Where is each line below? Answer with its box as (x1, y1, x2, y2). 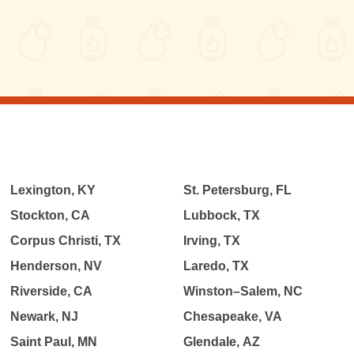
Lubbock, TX (183, 209, 260, 222)
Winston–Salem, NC (183, 284, 303, 298)
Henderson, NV (10, 259, 103, 273)
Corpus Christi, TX (10, 234, 122, 247)
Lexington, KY (10, 183, 96, 197)
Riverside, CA (10, 284, 93, 298)
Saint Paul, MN (10, 335, 98, 348)
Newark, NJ (10, 310, 79, 323)
